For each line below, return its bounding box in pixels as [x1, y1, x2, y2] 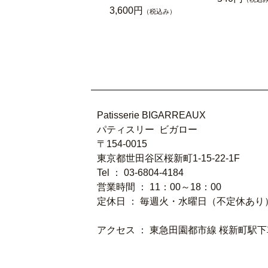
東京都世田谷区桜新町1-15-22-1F [97, 153, 240, 164]
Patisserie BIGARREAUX [97, 110, 218, 121]
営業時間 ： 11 [97, 182, 160, 193]
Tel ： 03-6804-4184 [97, 167, 188, 178]
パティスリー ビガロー [97, 124, 197, 135]
